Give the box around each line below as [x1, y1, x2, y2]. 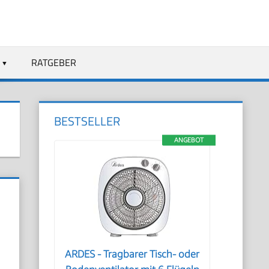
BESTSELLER [54, 112, 121, 130]
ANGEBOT [174, 136, 204, 144]
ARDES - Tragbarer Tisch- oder [65, 248, 200, 260]
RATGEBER [31, 55, 76, 70]
